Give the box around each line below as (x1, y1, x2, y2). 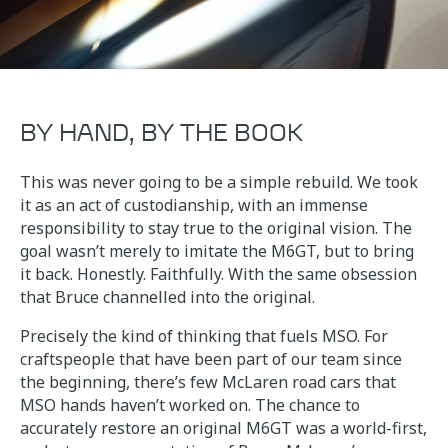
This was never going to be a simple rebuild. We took (20, 170, 418, 193)
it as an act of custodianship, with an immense (20, 193, 368, 216)
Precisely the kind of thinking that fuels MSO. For (20, 324, 388, 347)
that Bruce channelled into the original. (20, 285, 315, 308)
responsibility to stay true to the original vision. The (20, 216, 412, 239)
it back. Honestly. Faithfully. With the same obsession (20, 262, 417, 285)
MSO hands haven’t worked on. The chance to (20, 393, 360, 416)
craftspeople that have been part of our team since (20, 347, 402, 370)
